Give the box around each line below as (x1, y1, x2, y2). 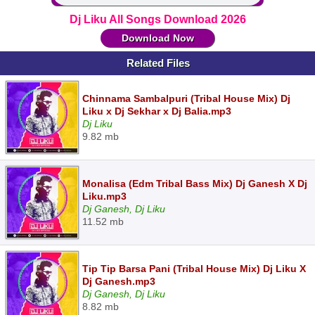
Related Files (127, 57, 190, 69)
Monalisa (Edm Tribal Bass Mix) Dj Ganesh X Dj (82, 178, 307, 189)
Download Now (121, 32, 194, 44)
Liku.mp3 (82, 191, 127, 202)
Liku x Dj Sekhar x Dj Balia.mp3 (82, 105, 231, 117)
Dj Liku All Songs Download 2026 (69, 13, 246, 25)
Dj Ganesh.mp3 (82, 276, 155, 287)
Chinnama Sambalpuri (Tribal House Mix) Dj (82, 93, 290, 104)
